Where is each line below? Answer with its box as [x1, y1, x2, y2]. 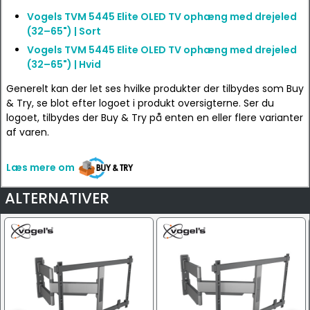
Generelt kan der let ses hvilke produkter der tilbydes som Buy [6, 82, 304, 95]
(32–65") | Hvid [27, 57, 101, 71]
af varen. [6, 125, 49, 139]
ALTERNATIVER [5, 188, 109, 208]
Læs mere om [6, 160, 75, 174]
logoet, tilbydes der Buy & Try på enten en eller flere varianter [6, 111, 303, 125]
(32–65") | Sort [27, 24, 101, 38]
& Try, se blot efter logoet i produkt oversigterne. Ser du [6, 96, 274, 110]
